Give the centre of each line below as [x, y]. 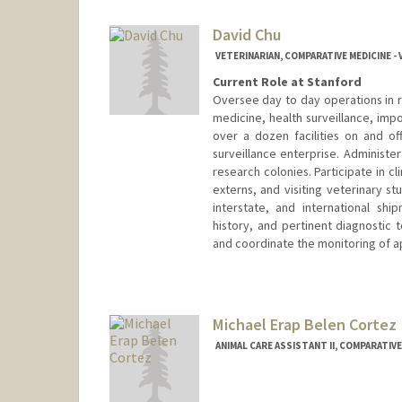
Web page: [240, 302]
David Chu [246, 35]
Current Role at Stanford [287, 82]
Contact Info [247, 280]
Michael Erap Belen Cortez [304, 324]
